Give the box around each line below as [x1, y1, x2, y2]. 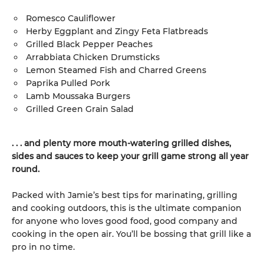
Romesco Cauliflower [26, 13, 115, 24]
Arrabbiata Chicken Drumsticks [26, 52, 160, 62]
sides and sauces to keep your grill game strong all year [12, 151, 249, 161]
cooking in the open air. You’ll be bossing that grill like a [12, 229, 251, 239]
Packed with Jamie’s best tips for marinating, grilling [12, 190, 237, 200]
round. [12, 164, 39, 174]
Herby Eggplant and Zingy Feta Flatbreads [26, 26, 208, 37]
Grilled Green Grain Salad [26, 104, 134, 114]
